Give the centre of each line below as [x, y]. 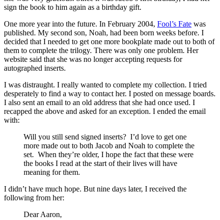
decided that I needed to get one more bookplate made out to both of [109, 41]
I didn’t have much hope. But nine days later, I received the [95, 189]
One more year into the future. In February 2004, [81, 24]
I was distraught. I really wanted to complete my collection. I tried [105, 84]
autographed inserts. [35, 68]
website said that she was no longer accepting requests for [93, 59]
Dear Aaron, [43, 214]
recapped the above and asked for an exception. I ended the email [105, 111]
